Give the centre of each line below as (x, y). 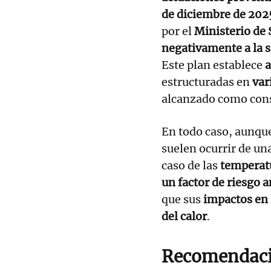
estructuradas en (207, 82)
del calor (184, 216)
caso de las (191, 165)
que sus (182, 199)
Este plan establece (213, 65)
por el (178, 31)
